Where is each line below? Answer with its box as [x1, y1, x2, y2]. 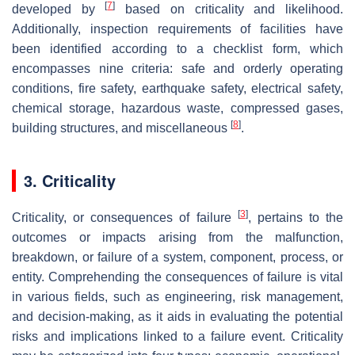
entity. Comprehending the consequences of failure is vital [12, 269, 343, 284]
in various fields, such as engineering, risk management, [12, 289, 343, 303]
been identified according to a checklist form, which [12, 41, 343, 55]
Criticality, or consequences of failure [12, 210, 238, 224]
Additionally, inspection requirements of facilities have [12, 21, 343, 36]
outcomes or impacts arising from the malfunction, [12, 230, 343, 244]
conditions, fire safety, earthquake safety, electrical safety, [12, 81, 343, 95]
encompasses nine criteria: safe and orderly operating [12, 61, 343, 75]
